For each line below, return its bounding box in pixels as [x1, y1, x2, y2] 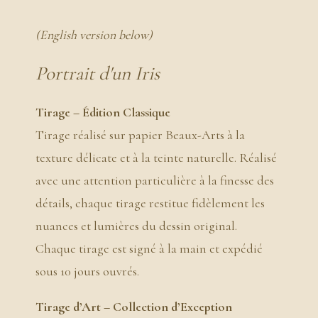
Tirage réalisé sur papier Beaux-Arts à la [35, 127, 245, 143]
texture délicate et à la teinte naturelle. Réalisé [35, 150, 277, 166]
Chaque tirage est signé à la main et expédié [35, 241, 263, 257]
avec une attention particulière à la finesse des [35, 172, 274, 189]
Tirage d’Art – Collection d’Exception [35, 299, 232, 315]
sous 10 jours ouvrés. [35, 263, 139, 280]
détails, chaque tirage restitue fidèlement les [35, 195, 265, 212]
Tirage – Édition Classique [35, 104, 170, 121]
